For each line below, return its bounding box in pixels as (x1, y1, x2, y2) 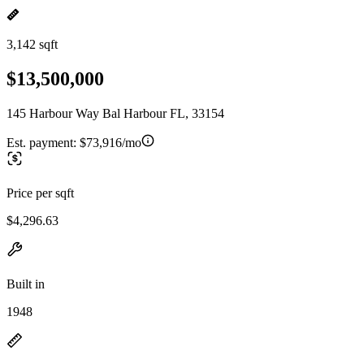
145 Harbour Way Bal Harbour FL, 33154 (6, 106, 224, 120)
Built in (6, 276, 45, 291)
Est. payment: (6, 135, 80, 149)
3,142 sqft (6, 37, 58, 51)
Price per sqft (6, 185, 74, 200)
